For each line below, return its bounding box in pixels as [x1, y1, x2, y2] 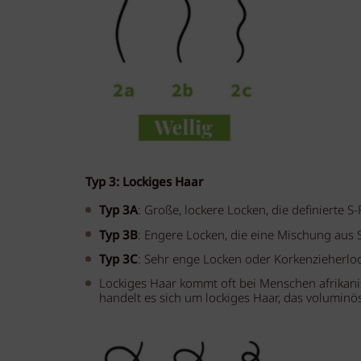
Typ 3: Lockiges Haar [85, 173, 203, 193]
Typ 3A [99, 201, 139, 221]
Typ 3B [99, 226, 139, 245]
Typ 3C [99, 251, 139, 270]
